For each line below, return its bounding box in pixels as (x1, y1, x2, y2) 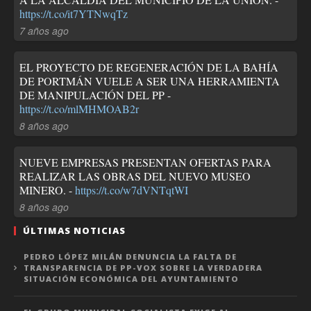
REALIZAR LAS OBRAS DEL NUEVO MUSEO (19, 168, 251, 183)
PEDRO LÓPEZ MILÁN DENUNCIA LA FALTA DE (24, 251, 237, 262)
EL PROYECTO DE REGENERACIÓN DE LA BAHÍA (19, 59, 278, 74)
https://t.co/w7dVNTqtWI (75, 182, 188, 197)
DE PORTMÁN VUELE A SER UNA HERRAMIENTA (19, 73, 280, 88)
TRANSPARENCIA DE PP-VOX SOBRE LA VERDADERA (24, 262, 262, 273)
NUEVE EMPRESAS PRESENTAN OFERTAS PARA (19, 154, 271, 169)
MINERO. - (19, 182, 75, 197)
